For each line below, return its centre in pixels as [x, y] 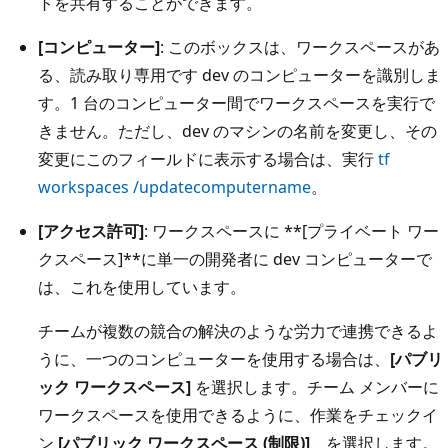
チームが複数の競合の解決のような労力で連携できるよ [238, 330]
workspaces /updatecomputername [174, 186]
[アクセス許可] [91, 230]
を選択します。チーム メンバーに [315, 386]
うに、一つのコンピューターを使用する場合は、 [214, 358]
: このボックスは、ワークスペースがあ [300, 46]
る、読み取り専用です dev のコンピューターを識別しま [239, 74]
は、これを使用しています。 [142, 286]
